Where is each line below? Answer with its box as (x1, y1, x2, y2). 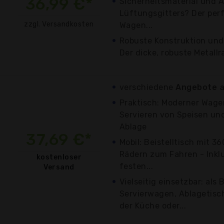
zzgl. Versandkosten (24, 19, 94, 28)
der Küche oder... (119, 200, 186, 210)
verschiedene (119, 82, 176, 92)
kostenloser (36, 152, 82, 161)
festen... (119, 161, 153, 171)
